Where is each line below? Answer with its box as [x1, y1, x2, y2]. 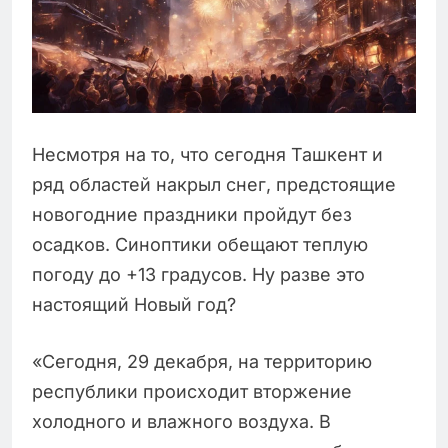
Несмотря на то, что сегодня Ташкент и [32, 143, 383, 165]
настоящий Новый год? [32, 293, 236, 315]
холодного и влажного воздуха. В [32, 410, 331, 432]
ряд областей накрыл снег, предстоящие [32, 173, 396, 195]
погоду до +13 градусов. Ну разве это [32, 263, 365, 285]
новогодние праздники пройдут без [32, 203, 352, 225]
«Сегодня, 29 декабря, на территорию [32, 350, 372, 372]
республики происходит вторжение [32, 380, 352, 402]
